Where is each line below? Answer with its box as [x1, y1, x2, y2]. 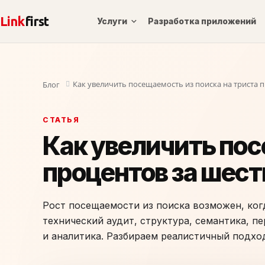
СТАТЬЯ [43, 115, 80, 124]
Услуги [97, 16, 128, 26]
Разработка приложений [148, 16, 257, 26]
